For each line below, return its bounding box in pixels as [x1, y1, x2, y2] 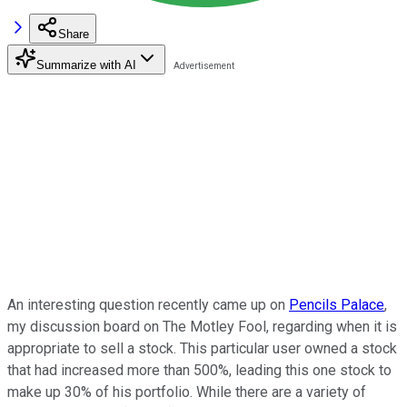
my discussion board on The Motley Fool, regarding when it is [7, 317, 397, 335]
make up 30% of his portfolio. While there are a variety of [7, 382, 366, 401]
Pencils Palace [289, 295, 384, 313]
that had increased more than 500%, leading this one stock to [7, 361, 392, 379]
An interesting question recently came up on [7, 295, 289, 313]
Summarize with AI [36, 57, 136, 72]
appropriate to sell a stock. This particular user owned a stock [7, 339, 397, 357]
